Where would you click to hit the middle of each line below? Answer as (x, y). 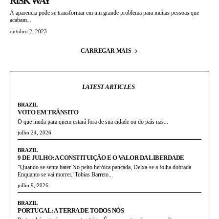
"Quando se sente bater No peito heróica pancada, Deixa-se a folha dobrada (104, 167)
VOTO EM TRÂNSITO (48, 112)
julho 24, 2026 (34, 132)
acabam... (21, 20)
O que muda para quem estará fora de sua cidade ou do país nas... (93, 122)
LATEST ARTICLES (108, 87)
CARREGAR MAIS (106, 51)
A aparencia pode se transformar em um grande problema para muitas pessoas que (104, 13)
